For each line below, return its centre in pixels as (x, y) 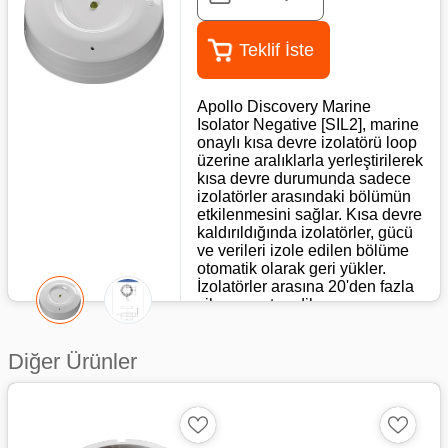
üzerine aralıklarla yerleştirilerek (309, 160)
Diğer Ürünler (72, 361)
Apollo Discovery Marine (283, 106)
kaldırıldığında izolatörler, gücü (304, 232)
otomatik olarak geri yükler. (291, 268)
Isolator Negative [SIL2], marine (307, 124)
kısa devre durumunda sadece (303, 178)
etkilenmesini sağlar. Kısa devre (309, 214)
